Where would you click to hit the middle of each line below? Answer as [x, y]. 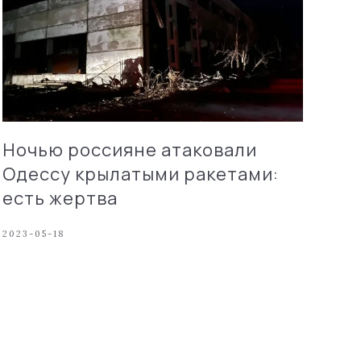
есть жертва [60, 198]
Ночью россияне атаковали [129, 149]
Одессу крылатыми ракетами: [140, 174]
